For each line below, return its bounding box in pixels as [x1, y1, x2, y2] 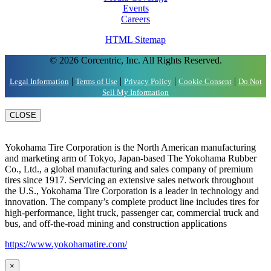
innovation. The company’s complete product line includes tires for [5, 197, 259, 207]
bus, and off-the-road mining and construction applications [5, 218, 227, 229]
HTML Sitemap [105, 34, 166, 45]
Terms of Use [75, 77, 117, 87]
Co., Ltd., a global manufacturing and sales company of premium [5, 164, 253, 175]
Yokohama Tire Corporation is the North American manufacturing [5, 142, 256, 153]
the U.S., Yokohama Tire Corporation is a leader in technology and [5, 186, 259, 197]
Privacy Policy [123, 77, 172, 87]
